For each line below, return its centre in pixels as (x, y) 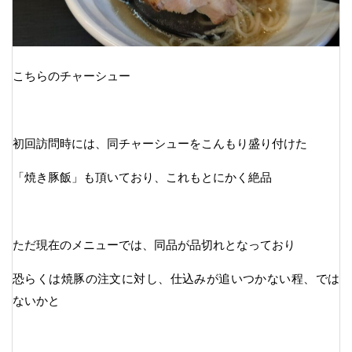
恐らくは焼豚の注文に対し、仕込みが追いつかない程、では (176, 278)
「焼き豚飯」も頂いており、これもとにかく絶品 (142, 177)
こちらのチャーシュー (71, 75)
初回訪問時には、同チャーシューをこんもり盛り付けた (160, 143)
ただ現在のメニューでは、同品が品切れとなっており (154, 244)
